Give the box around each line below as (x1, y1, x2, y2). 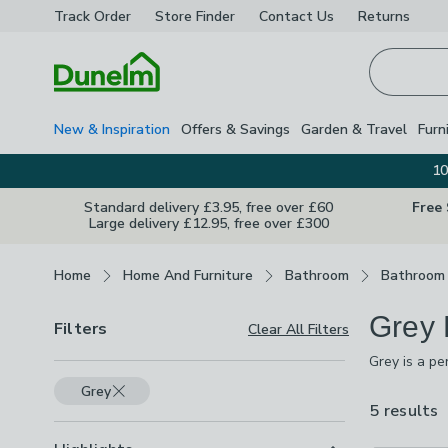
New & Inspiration (54, 119, 170, 139)
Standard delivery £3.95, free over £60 (84, 198, 333, 217)
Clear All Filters (248, 319, 349, 339)
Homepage (53, 92, 131, 114)
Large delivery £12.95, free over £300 (88, 214, 329, 233)
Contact (259, 6, 313, 26)
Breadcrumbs (53, 244, 145, 266)
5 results (369, 400, 439, 422)
